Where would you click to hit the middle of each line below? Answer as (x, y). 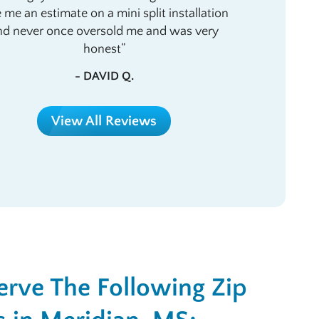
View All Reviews (104, 121)
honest (102, 49)
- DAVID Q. (104, 76)
